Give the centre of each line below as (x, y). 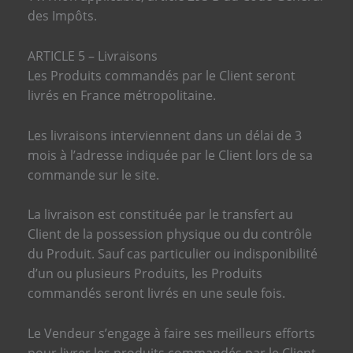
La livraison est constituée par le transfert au (160, 215)
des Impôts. (62, 16)
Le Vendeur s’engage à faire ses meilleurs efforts (171, 333)
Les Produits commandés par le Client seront (161, 75)
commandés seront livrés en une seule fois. (156, 294)
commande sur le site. (93, 175)
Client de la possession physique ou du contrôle (169, 234)
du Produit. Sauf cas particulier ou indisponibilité (172, 254)
